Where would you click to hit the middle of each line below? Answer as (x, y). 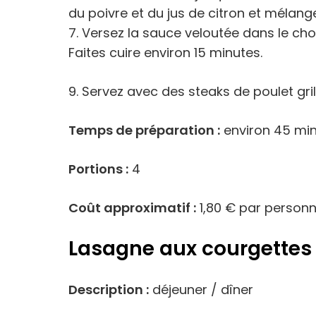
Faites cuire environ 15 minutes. (165, 53)
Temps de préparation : (144, 130)
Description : (109, 290)
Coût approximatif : (132, 208)
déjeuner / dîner (201, 290)
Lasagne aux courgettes (190, 249)
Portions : (98, 169)
